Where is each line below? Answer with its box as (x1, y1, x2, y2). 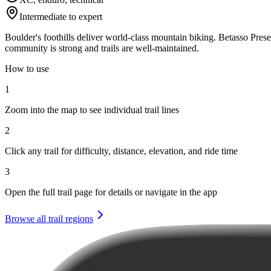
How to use (5, 63, 49, 74)
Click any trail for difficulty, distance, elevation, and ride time (5, 145, 238, 156)
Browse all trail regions (5, 213, 93, 224)
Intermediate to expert (19, 11, 102, 22)
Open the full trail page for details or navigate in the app (5, 186, 217, 197)
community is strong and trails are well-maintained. (5, 42, 199, 53)
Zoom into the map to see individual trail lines (5, 104, 179, 115)
